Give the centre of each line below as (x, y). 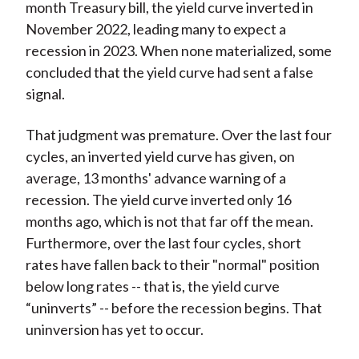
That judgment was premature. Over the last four (178, 135)
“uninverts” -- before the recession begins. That (173, 308)
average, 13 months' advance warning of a (155, 178)
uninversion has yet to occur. (114, 330)
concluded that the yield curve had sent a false (169, 73)
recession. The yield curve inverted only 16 (158, 200)
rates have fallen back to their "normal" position (172, 265)
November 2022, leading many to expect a (155, 29)
